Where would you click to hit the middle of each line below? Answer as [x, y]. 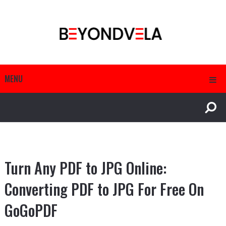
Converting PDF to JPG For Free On [104, 189]
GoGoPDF [31, 210]
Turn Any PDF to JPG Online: [85, 168]
